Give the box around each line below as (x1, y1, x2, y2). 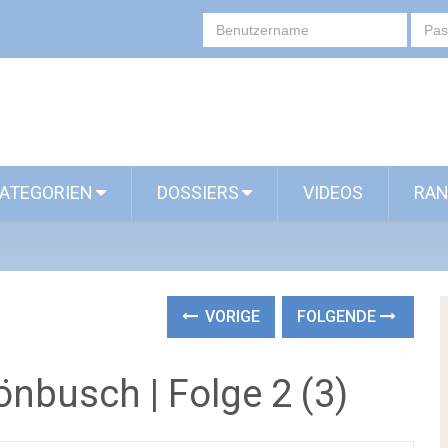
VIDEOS (303, 182, 363, 203)
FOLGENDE (297, 307, 381, 326)
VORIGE (201, 307, 261, 326)
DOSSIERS (157, 182, 239, 203)
